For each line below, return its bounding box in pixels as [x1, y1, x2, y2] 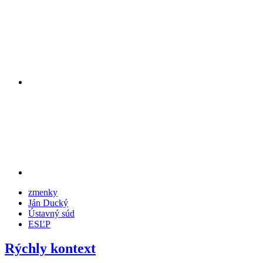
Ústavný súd [28, 208, 75, 218]
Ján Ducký [28, 197, 68, 208]
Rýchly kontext [5, 241, 96, 257]
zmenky [28, 187, 58, 197]
